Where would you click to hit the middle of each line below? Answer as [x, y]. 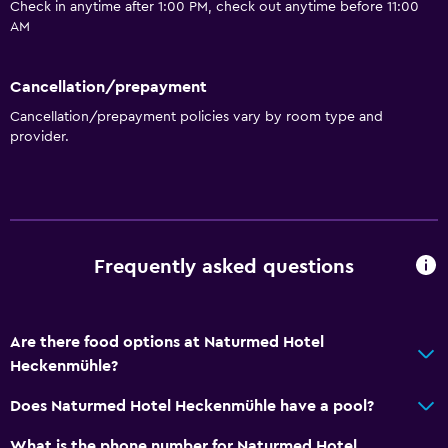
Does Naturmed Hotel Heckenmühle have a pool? [192, 405]
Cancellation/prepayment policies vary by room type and [196, 116]
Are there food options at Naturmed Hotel [167, 341]
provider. [39, 136]
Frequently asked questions [224, 267]
